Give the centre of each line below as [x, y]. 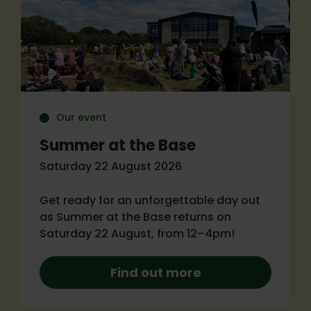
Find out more [155, 272]
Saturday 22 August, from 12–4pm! [137, 234]
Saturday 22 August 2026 [111, 166]
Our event [81, 117]
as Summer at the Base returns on [135, 217]
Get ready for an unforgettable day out [150, 200]
